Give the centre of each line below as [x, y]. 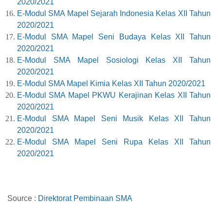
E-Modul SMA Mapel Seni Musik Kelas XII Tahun [114, 119]
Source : [23, 199]
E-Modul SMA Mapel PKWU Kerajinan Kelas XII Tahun [114, 95]
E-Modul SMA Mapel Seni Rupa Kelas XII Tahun [114, 142]
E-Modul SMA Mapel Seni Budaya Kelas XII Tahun [114, 37]
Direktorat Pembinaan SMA [85, 199]
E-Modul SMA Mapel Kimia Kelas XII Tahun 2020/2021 [111, 84]
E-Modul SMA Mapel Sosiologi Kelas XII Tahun [114, 60]
